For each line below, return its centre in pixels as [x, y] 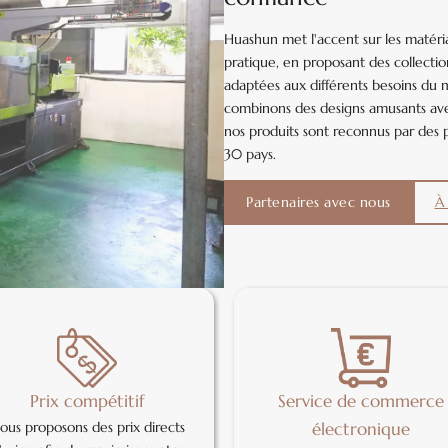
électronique [360, 430]
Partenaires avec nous [318, 201]
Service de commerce [360, 402]
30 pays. [250, 153]
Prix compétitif [87, 402]
